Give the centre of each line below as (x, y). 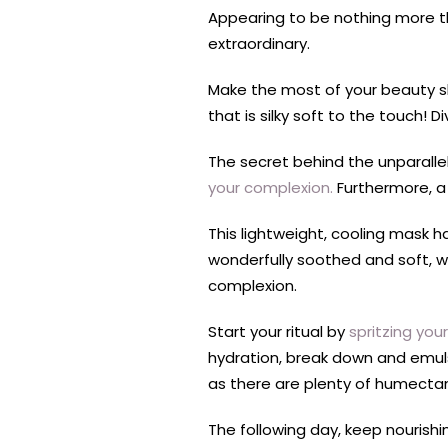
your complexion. (270, 188)
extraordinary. (259, 44)
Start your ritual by (278, 332)
